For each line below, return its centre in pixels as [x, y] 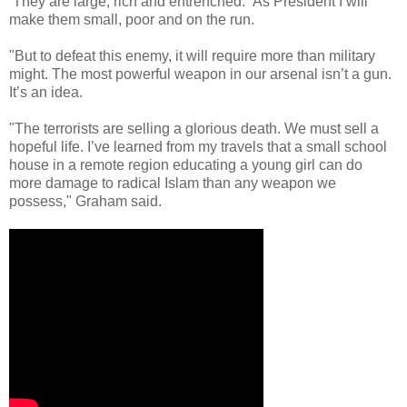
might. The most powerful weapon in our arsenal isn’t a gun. [200, 74]
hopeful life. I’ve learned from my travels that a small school [198, 147]
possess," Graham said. [85, 202]
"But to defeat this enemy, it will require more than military [192, 56]
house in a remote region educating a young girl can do [186, 165]
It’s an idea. [46, 93]
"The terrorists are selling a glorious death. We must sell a [194, 129]
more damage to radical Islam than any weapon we [173, 184]
